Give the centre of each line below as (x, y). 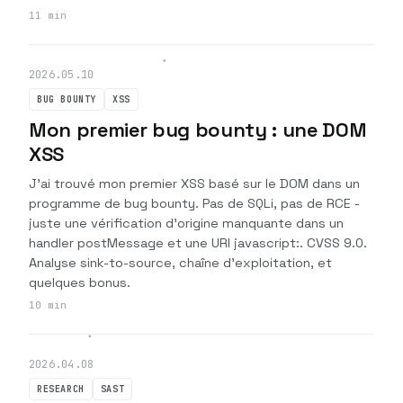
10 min (48, 305)
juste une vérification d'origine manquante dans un (186, 223)
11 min (48, 15)
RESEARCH (61, 389)
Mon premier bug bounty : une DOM (198, 130)
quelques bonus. (80, 282)
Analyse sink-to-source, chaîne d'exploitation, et (180, 263)
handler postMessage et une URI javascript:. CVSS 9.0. (198, 243)
